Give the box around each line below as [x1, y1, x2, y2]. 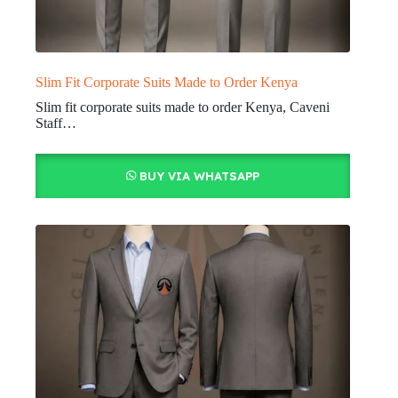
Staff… [36, 115, 76, 131]
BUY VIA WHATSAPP [139, 169, 259, 184]
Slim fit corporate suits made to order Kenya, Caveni [36, 99, 330, 115]
